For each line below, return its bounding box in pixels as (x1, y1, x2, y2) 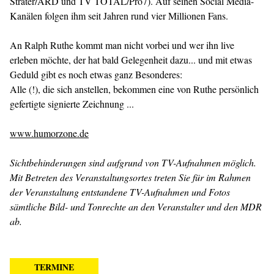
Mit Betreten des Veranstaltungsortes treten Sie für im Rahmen (10, 171, 251, 183)
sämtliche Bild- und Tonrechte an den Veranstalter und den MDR (10, 200, 262, 213)
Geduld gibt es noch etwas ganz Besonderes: (10, 68, 182, 81)
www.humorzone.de (10, 127, 89, 139)
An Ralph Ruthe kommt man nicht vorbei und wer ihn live (10, 39, 234, 51)
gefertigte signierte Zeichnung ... (10, 97, 134, 110)
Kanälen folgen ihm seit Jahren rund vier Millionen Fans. (10, 9, 228, 22)
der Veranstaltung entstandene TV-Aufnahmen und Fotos (10, 185, 230, 198)
